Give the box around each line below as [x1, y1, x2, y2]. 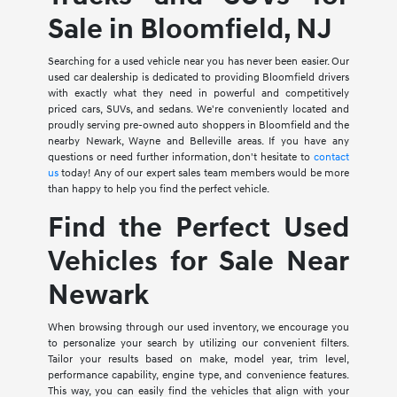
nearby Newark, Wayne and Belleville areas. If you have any [47, 135, 350, 149]
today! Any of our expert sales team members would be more [58, 167, 350, 181]
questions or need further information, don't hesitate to [47, 151, 315, 165]
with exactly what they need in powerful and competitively [47, 87, 350, 101]
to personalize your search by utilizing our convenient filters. [47, 337, 350, 351]
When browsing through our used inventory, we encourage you [47, 321, 350, 335]
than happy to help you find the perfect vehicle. [47, 183, 269, 197]
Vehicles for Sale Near [47, 245, 350, 280]
